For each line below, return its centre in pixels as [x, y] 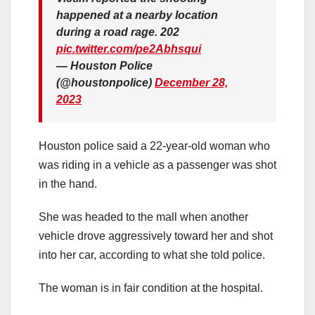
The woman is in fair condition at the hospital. [151, 288]
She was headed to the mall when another [143, 217]
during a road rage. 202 [118, 32]
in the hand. [68, 184]
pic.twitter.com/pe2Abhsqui [129, 49]
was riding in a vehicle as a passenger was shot [157, 165]
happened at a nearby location [137, 15]
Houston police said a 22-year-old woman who [154, 146]
